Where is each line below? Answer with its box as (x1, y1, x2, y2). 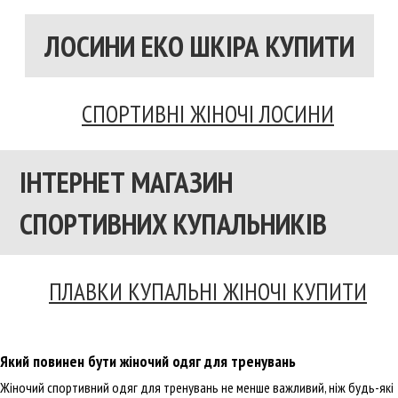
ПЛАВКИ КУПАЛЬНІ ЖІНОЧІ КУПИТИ (49, 275, 367, 306)
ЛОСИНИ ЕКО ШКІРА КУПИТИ (44, 26, 354, 65)
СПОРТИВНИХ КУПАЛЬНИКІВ (20, 203, 327, 243)
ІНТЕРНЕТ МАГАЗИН (20, 162, 233, 201)
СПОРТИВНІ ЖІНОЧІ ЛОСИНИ (82, 98, 334, 129)
